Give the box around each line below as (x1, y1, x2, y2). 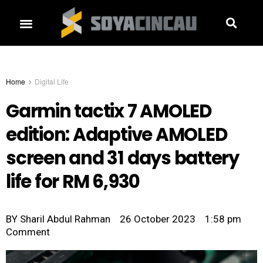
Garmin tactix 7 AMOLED (6, 99, 211, 124)
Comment (6, 226, 50, 238)
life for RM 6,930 (6, 169, 140, 195)
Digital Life (35, 76, 69, 87)
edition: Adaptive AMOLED (6, 122, 227, 148)
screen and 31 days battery (6, 146, 239, 171)
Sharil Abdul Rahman (18, 213, 110, 225)
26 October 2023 (120, 213, 195, 225)
